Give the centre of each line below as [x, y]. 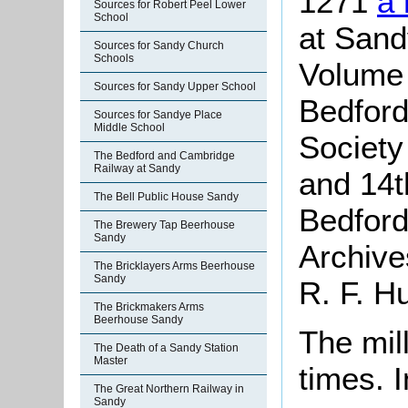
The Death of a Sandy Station [166, 348]
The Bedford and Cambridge [164, 156]
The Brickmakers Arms [149, 307]
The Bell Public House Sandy [166, 197]
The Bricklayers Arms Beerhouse [174, 266]
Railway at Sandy [137, 168]
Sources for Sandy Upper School [175, 87]
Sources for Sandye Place [158, 115]
